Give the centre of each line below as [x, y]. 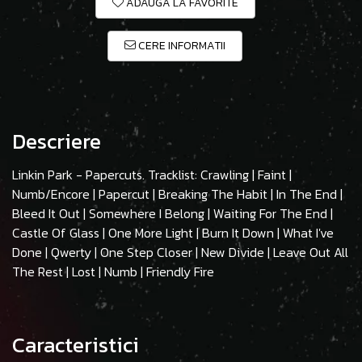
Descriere [57, 141]
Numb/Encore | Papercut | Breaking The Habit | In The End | [177, 194]
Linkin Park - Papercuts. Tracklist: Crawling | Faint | [152, 175]
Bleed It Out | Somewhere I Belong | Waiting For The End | [173, 214]
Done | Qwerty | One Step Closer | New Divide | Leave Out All [180, 253]
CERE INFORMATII [181, 46]
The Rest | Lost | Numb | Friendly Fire [113, 272]
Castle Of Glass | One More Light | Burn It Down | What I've [173, 233]
